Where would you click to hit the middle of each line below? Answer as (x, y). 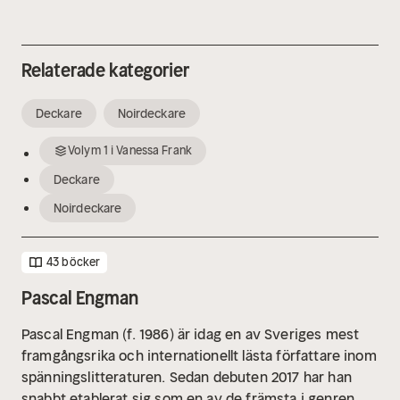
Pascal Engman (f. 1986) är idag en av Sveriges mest (191, 334)
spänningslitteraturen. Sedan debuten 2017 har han (187, 377)
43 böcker (74, 262)
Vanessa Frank (154, 151)
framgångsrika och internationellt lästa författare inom (199, 356)
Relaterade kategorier (106, 71)
